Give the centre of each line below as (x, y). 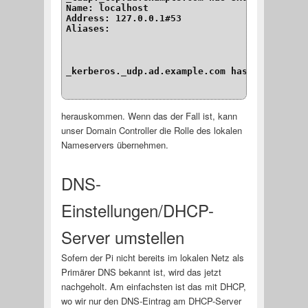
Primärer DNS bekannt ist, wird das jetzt (141, 272)
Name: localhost (108, 8)
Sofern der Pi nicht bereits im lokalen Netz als (152, 257)
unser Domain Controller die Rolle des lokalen (151, 130)
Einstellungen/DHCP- (137, 210)
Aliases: (88, 29)
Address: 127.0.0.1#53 (124, 19)
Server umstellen (122, 236)
